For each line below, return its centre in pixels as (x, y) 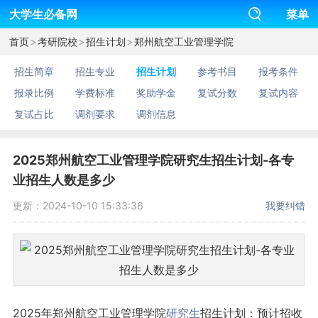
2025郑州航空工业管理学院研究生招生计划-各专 (153, 160)
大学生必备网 (43, 14)
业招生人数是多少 (64, 180)
